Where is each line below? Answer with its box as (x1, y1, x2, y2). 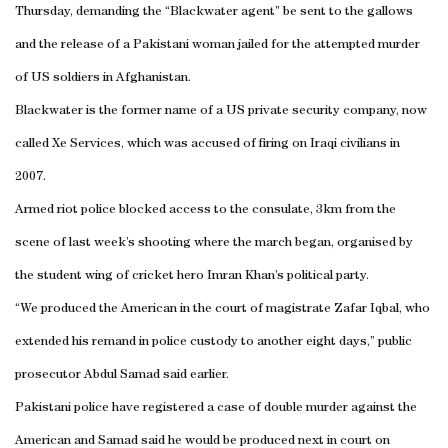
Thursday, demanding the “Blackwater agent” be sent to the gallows (15, 5, 413, 19)
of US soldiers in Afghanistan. (15, 71, 191, 85)
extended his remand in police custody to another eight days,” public (15, 335, 412, 349)
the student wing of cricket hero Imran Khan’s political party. (15, 269, 369, 283)
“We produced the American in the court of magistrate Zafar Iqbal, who (15, 302, 430, 316)
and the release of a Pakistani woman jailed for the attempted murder (15, 38, 420, 52)
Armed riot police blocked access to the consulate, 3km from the (15, 203, 396, 217)
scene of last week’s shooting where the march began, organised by (15, 236, 413, 250)
